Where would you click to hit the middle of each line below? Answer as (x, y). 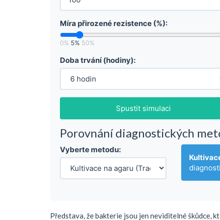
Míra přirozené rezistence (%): (114, 24)
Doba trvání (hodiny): (98, 60)
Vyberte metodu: (90, 150)
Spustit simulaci (143, 109)
